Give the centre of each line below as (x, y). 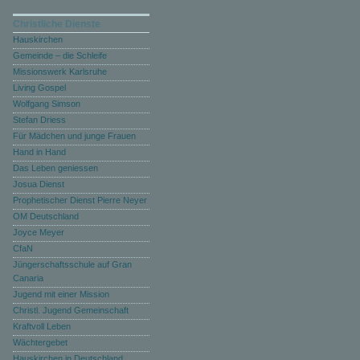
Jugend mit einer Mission (61, 294)
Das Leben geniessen (55, 168)
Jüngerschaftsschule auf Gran (72, 264)
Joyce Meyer (39, 232)
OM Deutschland (46, 216)
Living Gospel (39, 88)
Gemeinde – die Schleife (60, 55)
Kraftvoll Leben (42, 326)
